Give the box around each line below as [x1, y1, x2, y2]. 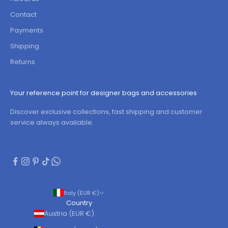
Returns [10, 57, 35, 67]
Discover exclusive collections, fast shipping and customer [10, 107, 203, 117]
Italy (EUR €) [92, 188, 99, 197]
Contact [10, 10, 37, 20]
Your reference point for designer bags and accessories [10, 88, 197, 98]
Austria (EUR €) [85, 209, 94, 219]
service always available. [10, 118, 94, 128]
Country [66, 198, 92, 208]
